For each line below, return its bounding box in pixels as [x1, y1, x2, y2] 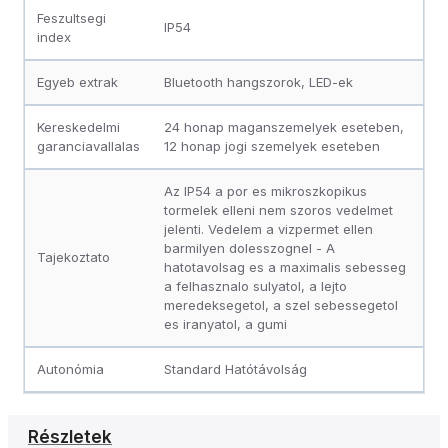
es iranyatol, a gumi [164, 315, 287, 332]
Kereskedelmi [37, 118, 120, 135]
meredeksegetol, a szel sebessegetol [164, 296, 398, 313]
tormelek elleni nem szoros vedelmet [164, 201, 393, 218]
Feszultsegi [37, 9, 106, 26]
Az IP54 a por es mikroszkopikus [164, 182, 367, 199]
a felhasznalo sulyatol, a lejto [164, 277, 347, 294]
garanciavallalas [37, 137, 140, 154]
